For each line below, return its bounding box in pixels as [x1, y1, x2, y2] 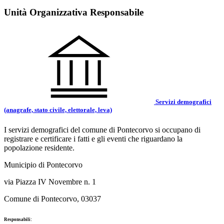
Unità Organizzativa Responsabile [4, 7, 143, 18]
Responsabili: [4, 216, 32, 222]
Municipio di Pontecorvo [4, 160, 82, 169]
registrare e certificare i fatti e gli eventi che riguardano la [4, 134, 182, 143]
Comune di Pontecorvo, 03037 [4, 194, 101, 203]
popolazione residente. [4, 143, 74, 152]
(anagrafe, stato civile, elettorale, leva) [4, 106, 112, 114]
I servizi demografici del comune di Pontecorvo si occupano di [4, 125, 200, 134]
